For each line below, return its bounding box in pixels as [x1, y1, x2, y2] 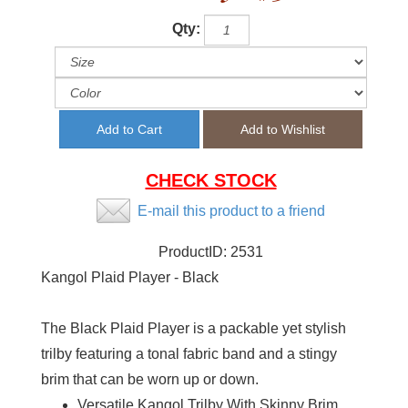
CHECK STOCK [145, 170, 277, 191]
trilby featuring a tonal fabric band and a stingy [41, 346, 337, 362]
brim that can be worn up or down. [41, 372, 259, 388]
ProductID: [158, 244, 230, 260]
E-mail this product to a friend [138, 203, 325, 219]
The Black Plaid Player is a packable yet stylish [41, 321, 346, 337]
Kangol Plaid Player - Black [41, 270, 219, 286]
